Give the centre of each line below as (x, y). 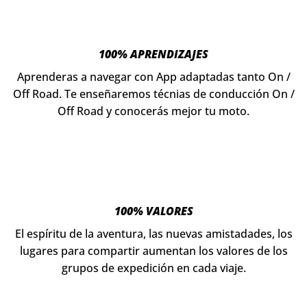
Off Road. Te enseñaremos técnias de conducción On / (153, 94)
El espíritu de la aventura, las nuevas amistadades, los (153, 234)
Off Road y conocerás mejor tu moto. (153, 111)
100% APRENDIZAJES (153, 54)
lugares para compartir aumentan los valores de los (153, 251)
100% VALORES (153, 211)
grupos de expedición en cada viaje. (153, 268)
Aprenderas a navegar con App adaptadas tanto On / (153, 76)
